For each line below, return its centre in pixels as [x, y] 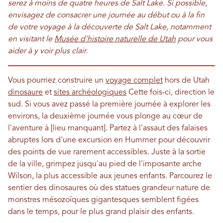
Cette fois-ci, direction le [170, 93]
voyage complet [134, 81]
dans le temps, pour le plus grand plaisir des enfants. [101, 212]
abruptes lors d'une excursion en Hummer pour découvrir [109, 140]
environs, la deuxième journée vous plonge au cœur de [105, 116]
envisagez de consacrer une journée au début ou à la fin [106, 15]
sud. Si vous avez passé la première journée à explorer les [109, 105]
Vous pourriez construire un [57, 81]
